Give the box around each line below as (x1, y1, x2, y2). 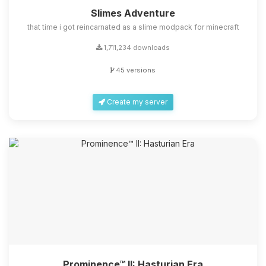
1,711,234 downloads (102, 43, 170, 52)
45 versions (114, 65, 156, 74)
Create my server (105, 97, 167, 106)
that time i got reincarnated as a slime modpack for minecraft (27, 22, 239, 31)
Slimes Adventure (91, 7, 175, 19)
